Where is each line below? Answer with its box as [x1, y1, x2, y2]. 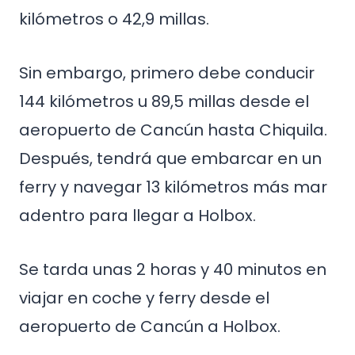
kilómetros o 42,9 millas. [19, 8, 209, 30]
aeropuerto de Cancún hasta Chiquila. [19, 119, 327, 141]
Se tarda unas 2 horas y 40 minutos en [19, 258, 326, 281]
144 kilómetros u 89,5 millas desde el [19, 90, 309, 113]
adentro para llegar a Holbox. [19, 204, 256, 227]
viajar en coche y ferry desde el [19, 287, 269, 309]
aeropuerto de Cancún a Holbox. [19, 315, 281, 338]
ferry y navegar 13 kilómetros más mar [19, 176, 327, 198]
